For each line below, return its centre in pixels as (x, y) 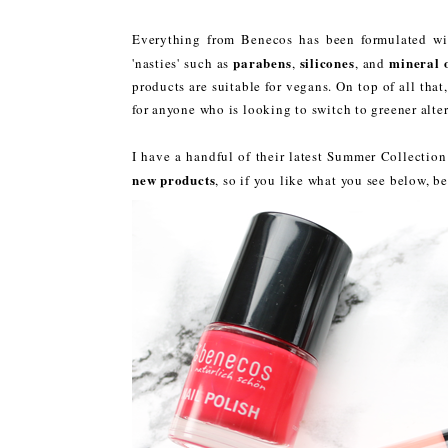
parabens (262, 62)
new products (174, 179)
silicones (327, 62)
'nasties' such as (183, 62)
